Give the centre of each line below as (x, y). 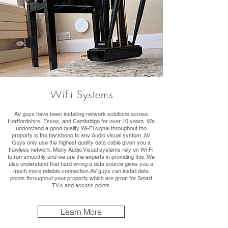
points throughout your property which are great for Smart (81, 178)
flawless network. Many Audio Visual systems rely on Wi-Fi (81, 150)
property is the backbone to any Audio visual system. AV (81, 135)
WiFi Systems (82, 94)
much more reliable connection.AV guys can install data (81, 171)
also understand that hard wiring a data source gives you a (81, 164)
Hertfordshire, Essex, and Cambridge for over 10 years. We (81, 121)
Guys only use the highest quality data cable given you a (81, 142)
